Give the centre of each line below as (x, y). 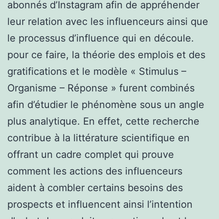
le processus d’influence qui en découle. (101, 38)
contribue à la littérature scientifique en (99, 138)
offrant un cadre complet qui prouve (91, 154)
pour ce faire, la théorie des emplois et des (106, 55)
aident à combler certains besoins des (95, 187)
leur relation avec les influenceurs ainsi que (108, 21)
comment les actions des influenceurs (95, 171)
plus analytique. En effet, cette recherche (103, 121)
